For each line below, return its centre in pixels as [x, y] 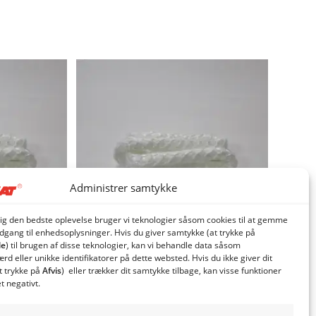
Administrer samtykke [123, 188]
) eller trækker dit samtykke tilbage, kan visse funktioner [171, 271]
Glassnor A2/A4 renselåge [172, 272]
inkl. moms [201, 307]
